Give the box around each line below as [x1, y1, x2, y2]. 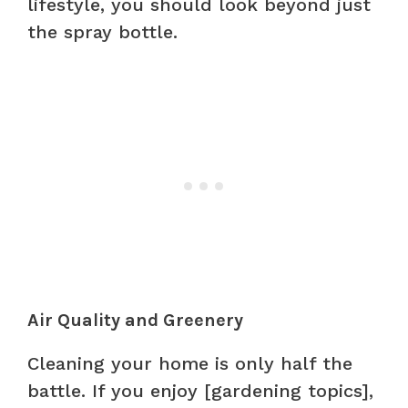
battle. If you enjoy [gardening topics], [27, 379, 373, 402]
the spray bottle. [27, 20, 178, 43]
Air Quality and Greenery [27, 309, 243, 331]
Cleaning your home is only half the [27, 352, 352, 374]
